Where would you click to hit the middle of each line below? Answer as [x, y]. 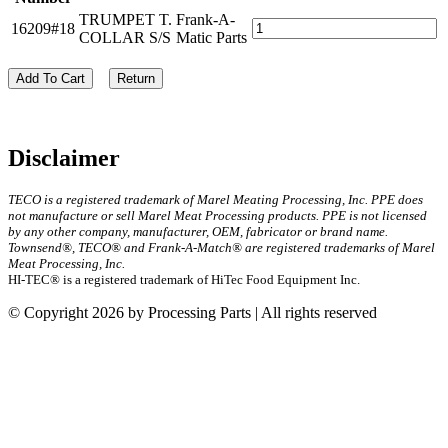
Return [136, 78]
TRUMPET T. [125, 19]
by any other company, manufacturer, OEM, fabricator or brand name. [198, 231]
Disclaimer [64, 157]
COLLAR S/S [125, 37]
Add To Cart [50, 78]
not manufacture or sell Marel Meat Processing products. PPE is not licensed [217, 215]
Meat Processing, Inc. [66, 263]
